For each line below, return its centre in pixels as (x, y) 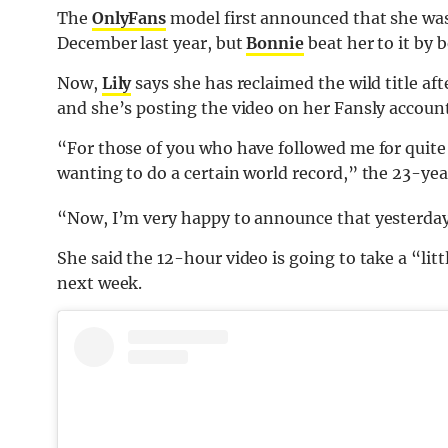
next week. (100, 283)
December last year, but (152, 43)
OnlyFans (129, 18)
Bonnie (275, 43)
